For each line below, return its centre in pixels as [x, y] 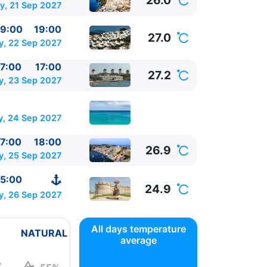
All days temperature [138, 229]
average [138, 240]
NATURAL [44, 233]
